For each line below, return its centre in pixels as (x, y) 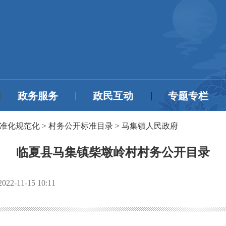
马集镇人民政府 (150, 126)
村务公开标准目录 (81, 126)
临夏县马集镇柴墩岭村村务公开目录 (113, 152)
